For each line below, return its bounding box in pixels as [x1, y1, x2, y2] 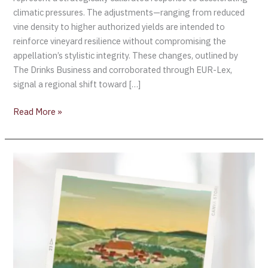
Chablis [13, 153, 41, 165]
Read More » [13, 105, 63, 117]
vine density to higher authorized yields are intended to [13, 21, 226, 33]
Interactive [13, 182, 56, 194]
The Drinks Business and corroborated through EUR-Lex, [13, 64, 233, 76]
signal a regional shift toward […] [13, 78, 141, 90]
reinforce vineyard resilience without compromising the [13, 35, 227, 47]
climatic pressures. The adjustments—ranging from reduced [13, 7, 245, 19]
